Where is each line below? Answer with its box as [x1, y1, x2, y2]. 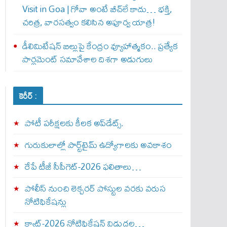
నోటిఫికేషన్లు [24, 193, 66, 210]
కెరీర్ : [19, 88, 37, 104]
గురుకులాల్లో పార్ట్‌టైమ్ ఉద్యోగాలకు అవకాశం [24, 136, 172, 154]
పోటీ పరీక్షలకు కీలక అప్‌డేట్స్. [24, 114, 124, 132]
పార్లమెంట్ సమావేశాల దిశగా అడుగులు [22, 50, 153, 68]
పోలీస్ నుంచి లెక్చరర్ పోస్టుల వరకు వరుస [24, 179, 166, 197]
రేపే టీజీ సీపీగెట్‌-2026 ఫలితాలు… [24, 158, 141, 175]
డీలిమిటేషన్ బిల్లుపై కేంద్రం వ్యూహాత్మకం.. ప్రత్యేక [22, 37, 178, 55]
